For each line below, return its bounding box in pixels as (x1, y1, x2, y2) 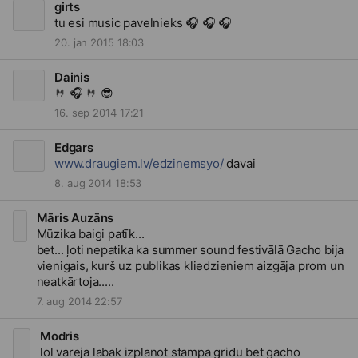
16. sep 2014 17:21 (54, 106, 145, 119)
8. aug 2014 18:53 (54, 177, 142, 189)
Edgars (54, 140, 93, 155)
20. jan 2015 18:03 (54, 36, 145, 49)
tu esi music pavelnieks (54, 15, 186, 30)
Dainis (54, 70, 89, 85)
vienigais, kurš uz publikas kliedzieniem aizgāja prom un (36, 258, 344, 273)
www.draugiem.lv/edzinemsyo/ (54, 156, 224, 171)
